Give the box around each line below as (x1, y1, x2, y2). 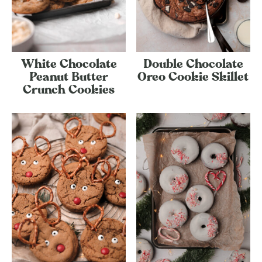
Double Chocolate (143, 58, 243, 70)
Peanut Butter (29, 71, 109, 83)
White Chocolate (20, 58, 117, 70)
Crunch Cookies (23, 84, 115, 96)
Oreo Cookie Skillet (137, 71, 249, 83)
